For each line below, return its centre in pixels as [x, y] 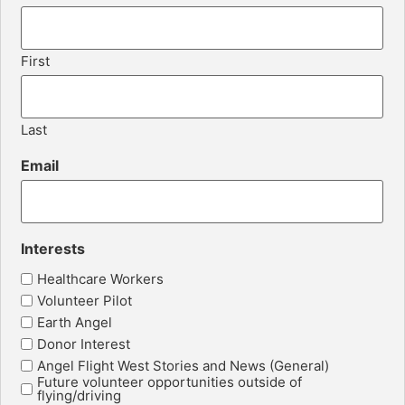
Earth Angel [75, 323]
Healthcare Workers [101, 279]
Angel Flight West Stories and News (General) [184, 366]
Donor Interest [84, 344]
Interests [53, 249]
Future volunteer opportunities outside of [170, 382]
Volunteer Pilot [85, 301]
